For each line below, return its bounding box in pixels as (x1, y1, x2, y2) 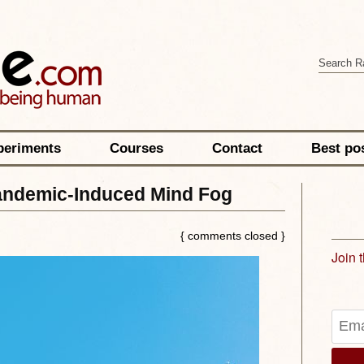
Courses (109, 141, 163, 156)
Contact (211, 141, 262, 156)
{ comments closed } (180, 229, 285, 242)
